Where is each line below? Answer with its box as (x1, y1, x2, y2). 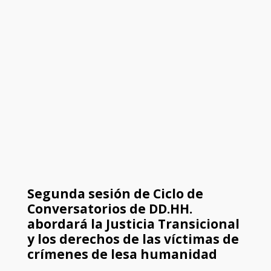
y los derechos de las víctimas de (27, 230, 239, 248)
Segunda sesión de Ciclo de (27, 185, 203, 203)
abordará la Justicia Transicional (27, 215, 240, 233)
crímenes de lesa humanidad (27, 246, 217, 263)
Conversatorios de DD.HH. (27, 200, 192, 218)
